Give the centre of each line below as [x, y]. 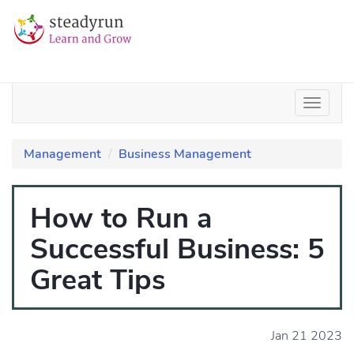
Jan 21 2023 [307, 336]
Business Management [185, 154]
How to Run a [121, 218]
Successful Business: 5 [177, 249]
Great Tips [98, 280]
